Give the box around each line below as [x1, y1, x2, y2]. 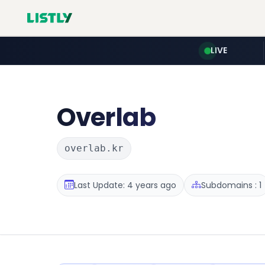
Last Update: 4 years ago [74, 179, 176, 191]
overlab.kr [64, 143, 124, 154]
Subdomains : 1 [201, 179, 261, 191]
